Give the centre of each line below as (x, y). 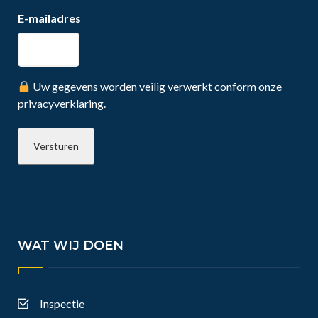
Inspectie (62, 303)
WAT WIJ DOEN (71, 246)
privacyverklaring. (62, 103)
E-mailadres (49, 18)
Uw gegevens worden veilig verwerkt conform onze (157, 86)
